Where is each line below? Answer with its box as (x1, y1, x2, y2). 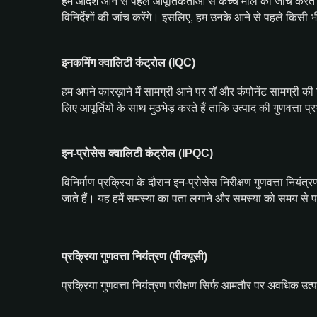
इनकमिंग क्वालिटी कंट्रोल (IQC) (62, 57, 195, 69)
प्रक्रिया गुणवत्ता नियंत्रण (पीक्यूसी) (62, 250, 207, 263)
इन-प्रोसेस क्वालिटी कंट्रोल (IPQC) (62, 147, 213, 159)
